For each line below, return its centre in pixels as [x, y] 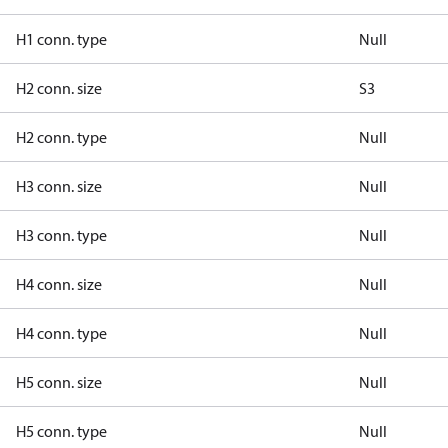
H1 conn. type [61, 39]
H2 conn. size [59, 88]
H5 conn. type [61, 431]
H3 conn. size [59, 186]
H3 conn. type [61, 235]
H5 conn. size [59, 382]
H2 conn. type [61, 137]
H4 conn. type [61, 333]
